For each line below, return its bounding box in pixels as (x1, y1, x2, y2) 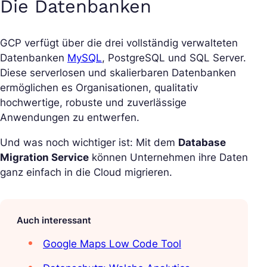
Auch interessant (17, 214, 91, 226)
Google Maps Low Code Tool (43, 237, 181, 250)
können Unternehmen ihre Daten (89, 151, 248, 163)
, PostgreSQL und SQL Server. (102, 51, 246, 64)
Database (178, 136, 226, 148)
